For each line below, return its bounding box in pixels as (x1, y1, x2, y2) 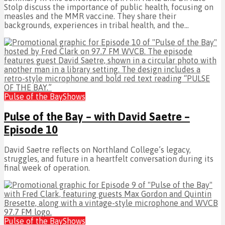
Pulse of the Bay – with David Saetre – (4, 110, 190, 124)
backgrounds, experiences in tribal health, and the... (4, 20, 189, 30)
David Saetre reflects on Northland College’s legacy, (4, 145, 191, 155)
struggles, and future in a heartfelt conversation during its (4, 154, 213, 164)
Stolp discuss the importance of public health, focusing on (4, 2, 213, 12)
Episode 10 (4, 123, 58, 137)
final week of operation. (4, 163, 90, 173)
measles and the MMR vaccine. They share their (4, 11, 176, 21)
